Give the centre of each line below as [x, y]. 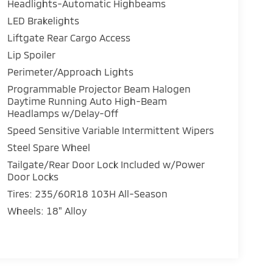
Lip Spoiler [31, 55]
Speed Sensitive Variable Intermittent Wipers [110, 130]
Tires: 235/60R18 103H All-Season [87, 194]
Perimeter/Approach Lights [70, 72]
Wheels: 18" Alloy [47, 211]
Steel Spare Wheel [48, 147]
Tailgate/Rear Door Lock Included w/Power [106, 165]
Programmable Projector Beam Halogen [99, 89]
